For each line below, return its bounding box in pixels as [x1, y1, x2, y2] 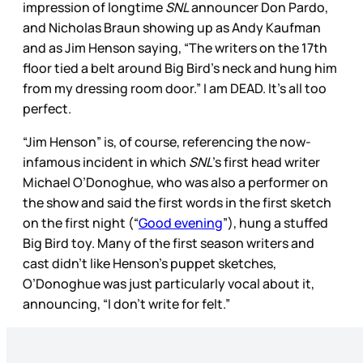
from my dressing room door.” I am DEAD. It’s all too [23, 79, 327, 98]
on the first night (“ [23, 214, 139, 233]
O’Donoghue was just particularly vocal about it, [23, 275, 314, 293]
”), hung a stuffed [223, 214, 328, 233]
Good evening [139, 214, 223, 233]
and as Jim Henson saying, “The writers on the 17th [23, 39, 327, 58]
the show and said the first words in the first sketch [23, 194, 331, 212]
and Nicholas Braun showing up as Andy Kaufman [23, 19, 321, 37]
